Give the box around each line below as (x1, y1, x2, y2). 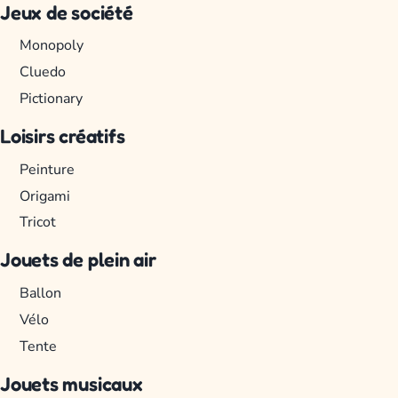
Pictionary (20, 88, 84, 108)
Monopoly (20, 36, 84, 56)
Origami (20, 186, 71, 206)
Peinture (20, 159, 76, 179)
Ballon (20, 283, 62, 304)
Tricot (20, 212, 57, 233)
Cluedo (20, 62, 67, 83)
